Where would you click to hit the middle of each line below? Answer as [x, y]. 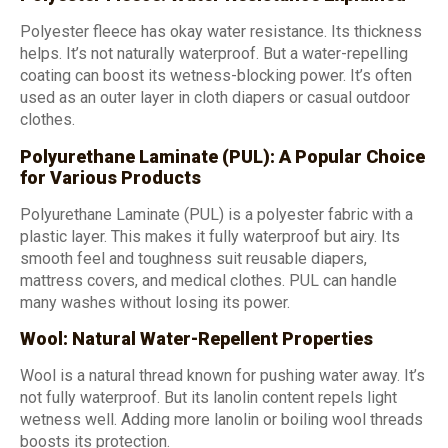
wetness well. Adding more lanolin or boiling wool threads [221, 420]
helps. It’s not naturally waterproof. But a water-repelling [214, 54]
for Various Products [110, 177]
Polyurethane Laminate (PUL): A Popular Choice [222, 156]
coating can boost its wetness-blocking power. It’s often [216, 76]
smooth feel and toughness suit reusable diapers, [193, 258]
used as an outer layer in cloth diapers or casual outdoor [215, 98]
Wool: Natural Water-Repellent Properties [196, 339]
